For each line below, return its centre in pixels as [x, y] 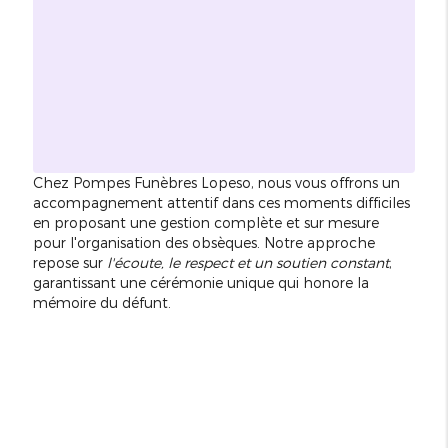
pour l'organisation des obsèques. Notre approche [203, 242]
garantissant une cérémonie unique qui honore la [200, 282]
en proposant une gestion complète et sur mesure [205, 222]
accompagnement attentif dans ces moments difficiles [221, 202]
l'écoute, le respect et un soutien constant [247, 262]
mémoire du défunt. [101, 302]
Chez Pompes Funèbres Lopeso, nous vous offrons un [216, 182]
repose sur [69, 262]
